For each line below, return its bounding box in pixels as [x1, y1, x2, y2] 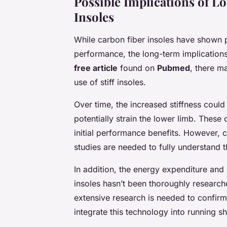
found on [118, 62, 157, 73]
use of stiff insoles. [74, 77, 146, 87]
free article [74, 62, 118, 73]
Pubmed [157, 62, 190, 73]
